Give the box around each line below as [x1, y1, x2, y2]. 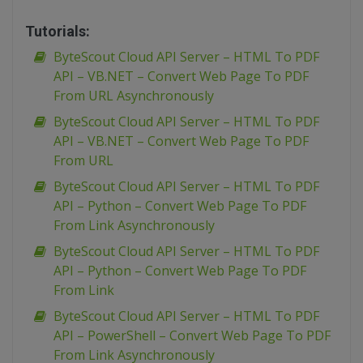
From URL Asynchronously [53, 87, 214, 105]
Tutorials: [25, 23, 90, 40]
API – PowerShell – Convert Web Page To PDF [53, 327, 331, 344]
